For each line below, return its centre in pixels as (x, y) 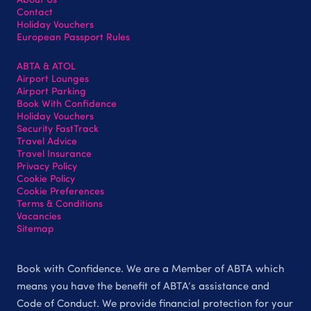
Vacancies (39, 215)
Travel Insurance (54, 153)
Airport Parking (51, 90)
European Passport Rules (73, 37)
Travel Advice (47, 140)
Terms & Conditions (60, 203)
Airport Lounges (53, 78)
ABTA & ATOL (46, 65)
